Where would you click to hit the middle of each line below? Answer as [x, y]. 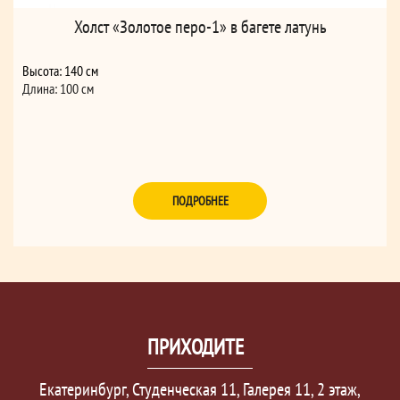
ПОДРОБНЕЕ [200, 201]
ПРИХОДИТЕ [196, 347]
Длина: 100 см [58, 89]
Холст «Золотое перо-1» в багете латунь [200, 27]
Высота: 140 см [60, 71]
